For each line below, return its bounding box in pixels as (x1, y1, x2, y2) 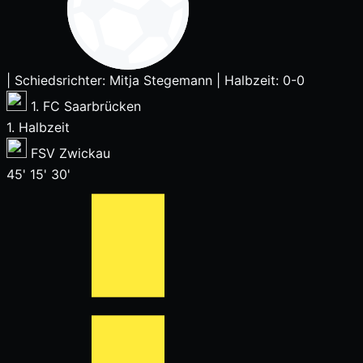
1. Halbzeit (6, 119, 70, 135)
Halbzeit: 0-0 (224, 72, 305, 88)
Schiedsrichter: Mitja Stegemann (15, 72, 212, 88)
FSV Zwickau (31, 145, 110, 161)
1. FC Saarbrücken (31, 98, 141, 114)
